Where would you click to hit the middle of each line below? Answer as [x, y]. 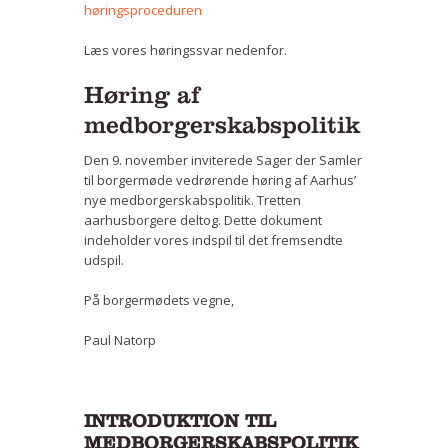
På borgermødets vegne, [159, 299]
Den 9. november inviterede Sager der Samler [223, 159]
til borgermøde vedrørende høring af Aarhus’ [220, 179]
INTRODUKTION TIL [180, 420]
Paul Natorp [120, 339]
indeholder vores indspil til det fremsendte [213, 239]
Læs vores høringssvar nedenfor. [185, 49]
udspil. [104, 259]
